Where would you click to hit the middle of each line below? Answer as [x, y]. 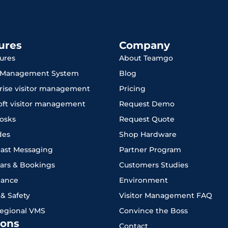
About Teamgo [146, 58]
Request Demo [147, 104]
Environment [144, 180]
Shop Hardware [148, 135]
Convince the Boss [153, 211]
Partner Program [150, 150]
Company [145, 46]
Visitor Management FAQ [166, 196]
